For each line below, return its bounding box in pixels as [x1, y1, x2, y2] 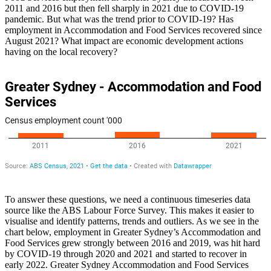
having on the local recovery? [5, 47, 117, 57]
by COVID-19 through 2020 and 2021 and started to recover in [5, 249, 247, 260]
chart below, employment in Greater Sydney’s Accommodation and [5, 227, 261, 238]
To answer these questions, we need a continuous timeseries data [5, 194, 250, 205]
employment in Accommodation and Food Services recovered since [5, 25, 262, 36]
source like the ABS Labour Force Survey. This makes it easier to [5, 205, 254, 216]
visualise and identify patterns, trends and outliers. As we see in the [5, 216, 259, 227]
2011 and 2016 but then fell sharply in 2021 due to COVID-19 [5, 3, 244, 14]
